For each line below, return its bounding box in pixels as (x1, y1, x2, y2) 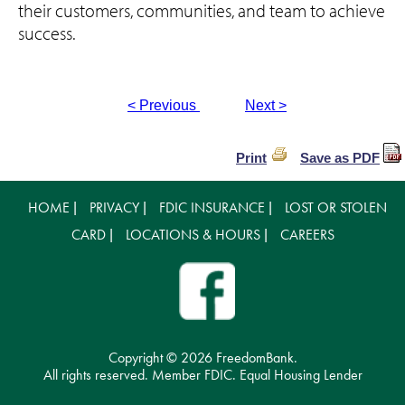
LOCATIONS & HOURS (125, 225, 260, 245)
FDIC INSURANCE (158, 198, 265, 218)
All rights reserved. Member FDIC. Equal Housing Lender (42, 365, 363, 385)
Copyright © (108, 348, 181, 368)
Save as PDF (300, 150, 380, 166)
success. (18, 22, 75, 45)
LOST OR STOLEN (284, 198, 387, 218)
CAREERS (279, 225, 334, 245)
